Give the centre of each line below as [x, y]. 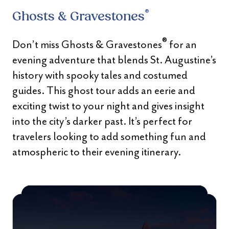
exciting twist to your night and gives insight [108, 106]
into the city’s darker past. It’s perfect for [102, 121]
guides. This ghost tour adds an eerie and [104, 90]
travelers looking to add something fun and [109, 136]
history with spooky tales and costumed [100, 75]
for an [182, 44]
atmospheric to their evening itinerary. [97, 152]
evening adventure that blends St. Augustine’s [114, 60]
